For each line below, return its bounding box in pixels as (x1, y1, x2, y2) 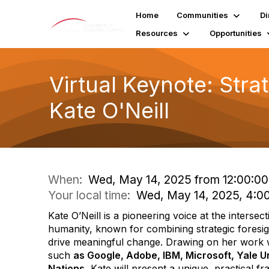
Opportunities (209, 28, 262, 38)
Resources (135, 28, 178, 38)
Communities (176, 10, 228, 20)
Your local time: (48, 188, 136, 202)
